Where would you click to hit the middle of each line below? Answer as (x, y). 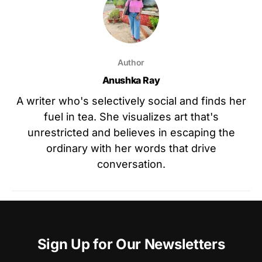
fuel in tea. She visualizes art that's (131, 117)
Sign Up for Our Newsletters (131, 244)
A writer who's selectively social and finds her (131, 101)
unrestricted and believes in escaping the (131, 133)
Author (131, 63)
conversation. (131, 164)
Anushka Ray (131, 80)
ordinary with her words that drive (131, 149)
